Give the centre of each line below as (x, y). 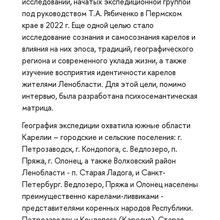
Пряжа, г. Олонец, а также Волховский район (99, 161)
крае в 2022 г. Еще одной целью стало (88, 25)
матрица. (38, 107)
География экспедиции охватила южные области (106, 125)
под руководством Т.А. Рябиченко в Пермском (102, 13)
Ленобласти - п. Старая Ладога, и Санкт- (94, 173)
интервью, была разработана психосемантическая (110, 96)
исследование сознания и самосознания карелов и (109, 37)
